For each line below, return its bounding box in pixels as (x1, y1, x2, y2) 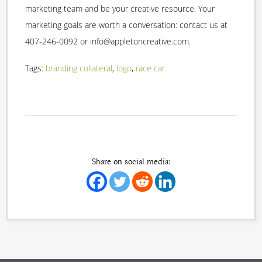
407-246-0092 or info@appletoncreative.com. (25, 36, 191, 47)
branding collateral (46, 63, 112, 74)
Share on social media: (92, 156, 170, 167)
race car (136, 63, 165, 74)
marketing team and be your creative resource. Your (25, 3, 215, 15)
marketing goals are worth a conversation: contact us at (25, 19, 227, 31)
